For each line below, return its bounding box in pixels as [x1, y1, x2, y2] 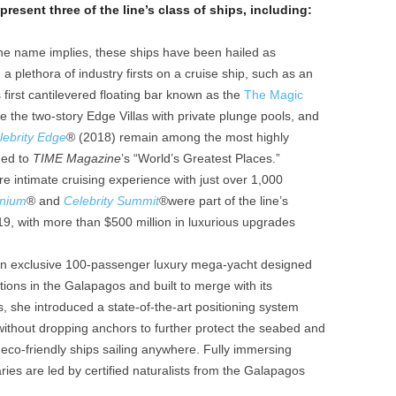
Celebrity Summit [63, 194, 159, 209]
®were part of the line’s [158, 194, 288, 209]
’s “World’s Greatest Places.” [120, 151, 280, 166]
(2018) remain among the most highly [78, 130, 289, 145]
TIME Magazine [32, 151, 121, 166]
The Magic [243, 88, 303, 103]
